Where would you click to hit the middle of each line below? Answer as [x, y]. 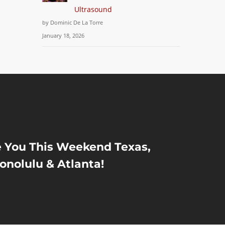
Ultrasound [93, 9]
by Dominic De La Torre [73, 22]
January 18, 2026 [64, 35]
